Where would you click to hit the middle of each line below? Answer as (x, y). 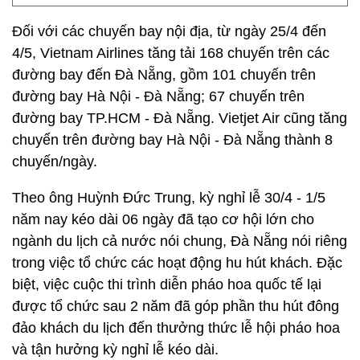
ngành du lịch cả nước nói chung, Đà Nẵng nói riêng (180, 241)
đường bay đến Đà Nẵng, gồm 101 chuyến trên (164, 75)
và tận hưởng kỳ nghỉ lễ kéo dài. (115, 350)
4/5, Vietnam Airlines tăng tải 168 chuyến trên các (171, 53)
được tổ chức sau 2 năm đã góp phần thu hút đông (176, 306)
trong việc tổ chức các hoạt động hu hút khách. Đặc (177, 263)
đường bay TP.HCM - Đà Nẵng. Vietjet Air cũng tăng (180, 118)
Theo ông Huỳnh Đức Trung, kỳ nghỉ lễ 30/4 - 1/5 (169, 198)
